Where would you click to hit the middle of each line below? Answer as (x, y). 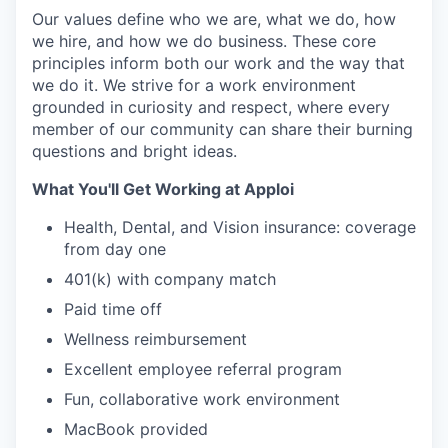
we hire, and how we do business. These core (204, 41)
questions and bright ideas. (134, 151)
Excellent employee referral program (203, 369)
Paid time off (113, 309)
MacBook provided (136, 429)
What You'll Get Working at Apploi (163, 189)
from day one (115, 249)
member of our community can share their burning (222, 129)
